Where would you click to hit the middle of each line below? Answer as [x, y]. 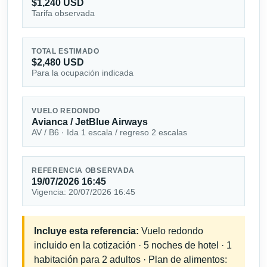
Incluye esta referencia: [86, 231]
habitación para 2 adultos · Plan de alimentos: [131, 260]
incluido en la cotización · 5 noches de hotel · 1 [133, 246]
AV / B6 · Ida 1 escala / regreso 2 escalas [110, 132]
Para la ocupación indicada [83, 72]
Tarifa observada [63, 13]
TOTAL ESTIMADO [66, 51]
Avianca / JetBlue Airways [90, 122]
